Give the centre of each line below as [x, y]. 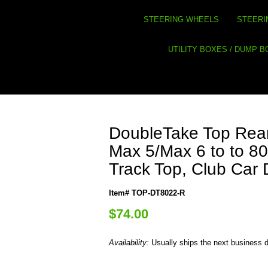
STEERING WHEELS [181, 19]
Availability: [130, 242]
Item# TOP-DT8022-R [147, 193]
